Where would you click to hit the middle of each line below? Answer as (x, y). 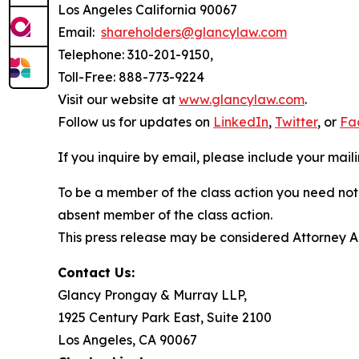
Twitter (296, 122)
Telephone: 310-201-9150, (135, 55)
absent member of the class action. (165, 215)
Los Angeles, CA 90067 (127, 340)
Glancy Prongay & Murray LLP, (152, 295)
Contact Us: (96, 273)
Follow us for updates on (135, 122)
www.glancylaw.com (242, 100)
